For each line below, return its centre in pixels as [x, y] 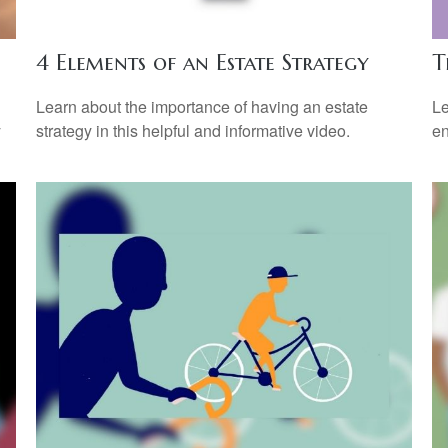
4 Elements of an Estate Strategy [202, 62]
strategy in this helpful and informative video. [192, 130]
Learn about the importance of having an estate [201, 106]
